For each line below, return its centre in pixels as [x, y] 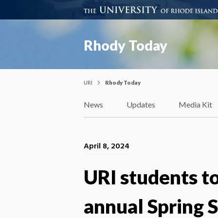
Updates [141, 105]
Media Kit [195, 105]
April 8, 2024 [107, 146]
